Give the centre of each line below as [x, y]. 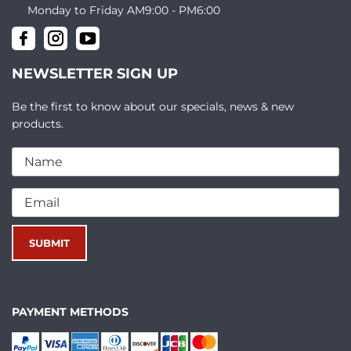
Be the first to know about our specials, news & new [153, 106]
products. [38, 123]
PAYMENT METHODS [70, 311]
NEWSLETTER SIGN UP [95, 73]
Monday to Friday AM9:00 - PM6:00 [124, 10]
